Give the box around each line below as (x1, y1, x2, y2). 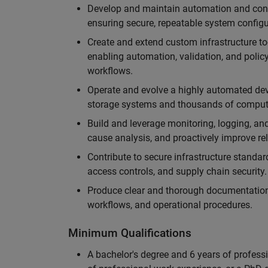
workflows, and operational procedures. (87, 199, 252, 211)
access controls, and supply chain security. (87, 166, 267, 177)
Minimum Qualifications (68, 226, 191, 240)
